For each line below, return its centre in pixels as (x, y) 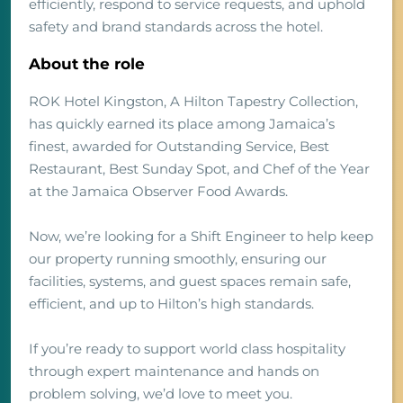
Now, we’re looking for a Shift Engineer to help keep (201, 237)
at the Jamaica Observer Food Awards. (158, 192)
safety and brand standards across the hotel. (176, 27)
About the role (87, 64)
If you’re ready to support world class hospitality (187, 349)
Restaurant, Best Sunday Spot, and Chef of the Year (199, 169)
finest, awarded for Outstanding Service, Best (179, 147)
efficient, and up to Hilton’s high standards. (171, 304)
